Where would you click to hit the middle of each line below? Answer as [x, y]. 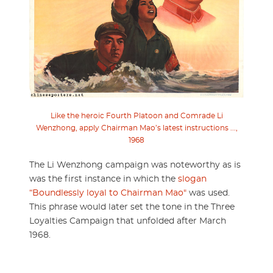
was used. [208, 193]
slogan [192, 179]
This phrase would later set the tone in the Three [132, 207]
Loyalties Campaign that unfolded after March [128, 221]
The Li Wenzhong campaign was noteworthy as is [135, 165]
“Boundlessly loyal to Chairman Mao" [108, 193]
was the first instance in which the [104, 179]
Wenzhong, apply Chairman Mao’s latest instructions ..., [136, 128]
